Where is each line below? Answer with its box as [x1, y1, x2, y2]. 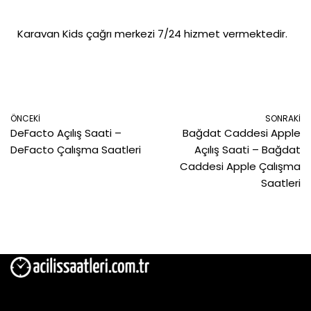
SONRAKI [265, 112, 301, 124]
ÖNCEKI [10, 112, 40, 124]
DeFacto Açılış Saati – [10, 125, 121, 140]
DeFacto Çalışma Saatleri [10, 142, 141, 157]
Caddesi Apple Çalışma [180, 158, 301, 174]
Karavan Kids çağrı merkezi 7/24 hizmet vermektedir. [17, 26, 287, 41]
